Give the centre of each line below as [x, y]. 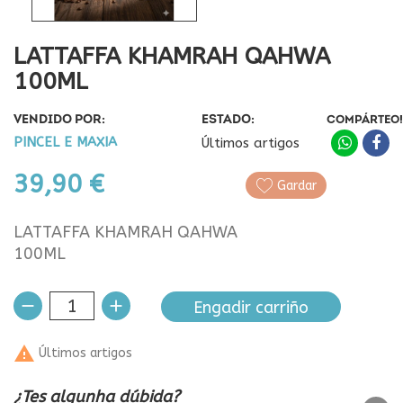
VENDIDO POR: [59, 120]
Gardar [296, 185]
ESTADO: [228, 120]
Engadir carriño [251, 307]
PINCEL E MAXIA [65, 142]
